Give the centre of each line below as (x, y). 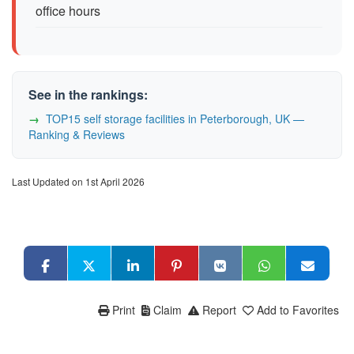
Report (219, 309)
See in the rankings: (88, 94)
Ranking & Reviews (77, 134)
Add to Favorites (298, 309)
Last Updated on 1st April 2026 (78, 181)
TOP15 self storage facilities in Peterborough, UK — (175, 118)
